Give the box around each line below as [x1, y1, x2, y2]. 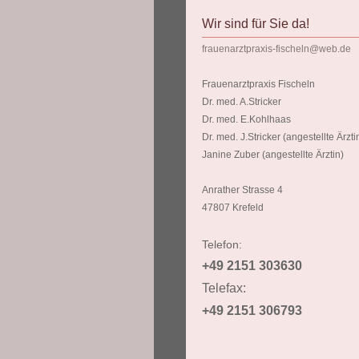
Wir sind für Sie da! [202, 16, 309, 30]
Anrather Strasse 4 [202, 184, 283, 196]
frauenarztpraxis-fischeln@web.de [202, 42, 351, 54]
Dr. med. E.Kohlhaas [202, 113, 291, 125]
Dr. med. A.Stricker [202, 95, 281, 107]
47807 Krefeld [202, 201, 264, 213]
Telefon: [202, 237, 242, 251]
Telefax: [202, 280, 246, 295]
